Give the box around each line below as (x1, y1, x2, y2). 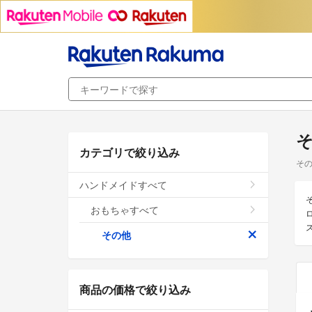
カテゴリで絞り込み (79, 143, 180, 160)
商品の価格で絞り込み (79, 281, 191, 297)
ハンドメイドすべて (79, 177, 167, 192)
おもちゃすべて (91, 202, 159, 217)
